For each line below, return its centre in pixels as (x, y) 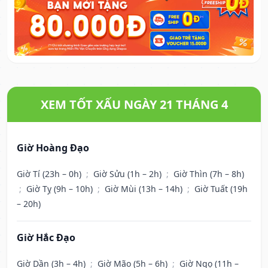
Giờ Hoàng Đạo (53, 148)
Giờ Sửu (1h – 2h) (129, 174)
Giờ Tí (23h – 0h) (50, 174)
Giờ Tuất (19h (221, 189)
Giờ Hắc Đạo (46, 238)
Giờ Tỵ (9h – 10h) (61, 189)
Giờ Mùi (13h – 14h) (145, 189)
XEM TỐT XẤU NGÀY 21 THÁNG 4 (134, 105)
